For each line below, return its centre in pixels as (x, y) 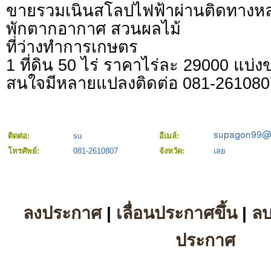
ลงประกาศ (62, 213)
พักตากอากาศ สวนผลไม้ (93, 29)
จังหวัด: (173, 151)
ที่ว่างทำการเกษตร (72, 47)
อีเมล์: (170, 136)
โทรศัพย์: (25, 151)
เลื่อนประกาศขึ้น (177, 213)
